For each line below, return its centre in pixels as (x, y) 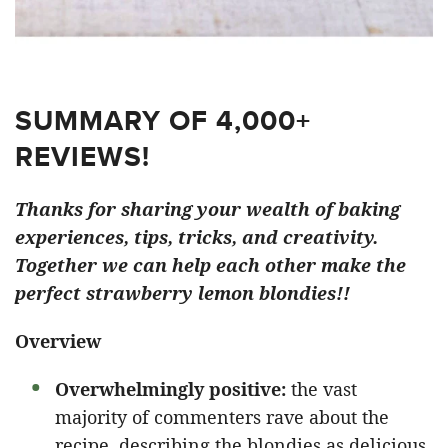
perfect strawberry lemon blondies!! (182, 293)
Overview (58, 341)
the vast (321, 389)
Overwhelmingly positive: (170, 389)
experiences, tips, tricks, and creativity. (196, 237)
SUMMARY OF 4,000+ (163, 121)
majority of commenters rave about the (222, 417)
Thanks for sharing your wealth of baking (207, 209)
